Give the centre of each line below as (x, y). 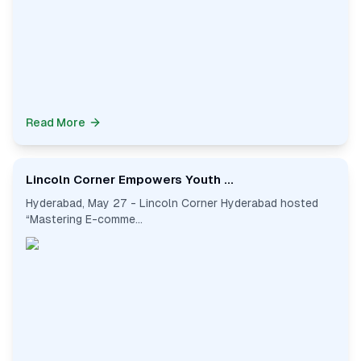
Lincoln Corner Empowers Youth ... (130, 179)
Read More (56, 122)
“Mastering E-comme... (84, 219)
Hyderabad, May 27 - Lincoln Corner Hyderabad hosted (172, 203)
